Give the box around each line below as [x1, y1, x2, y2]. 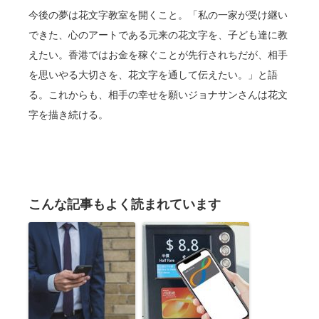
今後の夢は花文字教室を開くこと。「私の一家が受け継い [28, 9, 288, 21]
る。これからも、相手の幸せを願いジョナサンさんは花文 [28, 89, 288, 100]
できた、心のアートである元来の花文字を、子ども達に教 [28, 29, 288, 41]
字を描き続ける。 [28, 109, 108, 120]
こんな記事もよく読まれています [28, 197, 221, 211]
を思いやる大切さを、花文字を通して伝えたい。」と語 [28, 69, 278, 80]
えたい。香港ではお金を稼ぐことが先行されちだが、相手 [28, 49, 288, 61]
